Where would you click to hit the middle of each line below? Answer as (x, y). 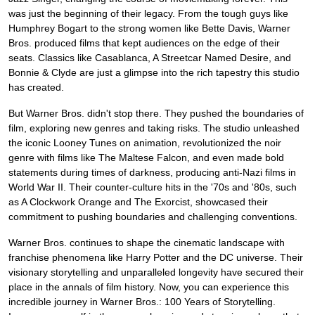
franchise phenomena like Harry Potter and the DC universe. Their (156, 258)
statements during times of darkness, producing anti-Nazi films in (152, 173)
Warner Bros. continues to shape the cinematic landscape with (147, 243)
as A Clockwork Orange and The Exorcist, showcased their (138, 202)
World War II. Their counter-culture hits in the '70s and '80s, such (153, 187)
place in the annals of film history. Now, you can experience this (149, 287)
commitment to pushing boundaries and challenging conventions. (153, 217)
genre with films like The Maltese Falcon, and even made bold (146, 158)
